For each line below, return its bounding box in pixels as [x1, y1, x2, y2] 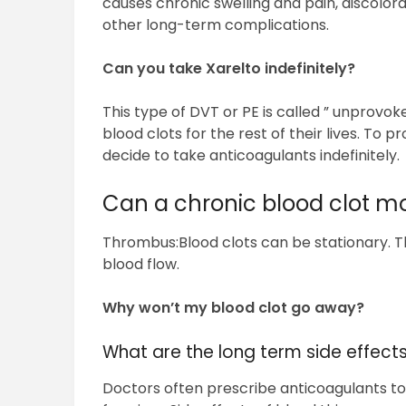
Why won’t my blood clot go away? [102, 297, 365, 319]
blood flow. [102, 254, 180, 275]
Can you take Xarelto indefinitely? [102, 58, 356, 80]
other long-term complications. [102, 14, 330, 36]
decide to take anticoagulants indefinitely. [102, 145, 401, 167]
